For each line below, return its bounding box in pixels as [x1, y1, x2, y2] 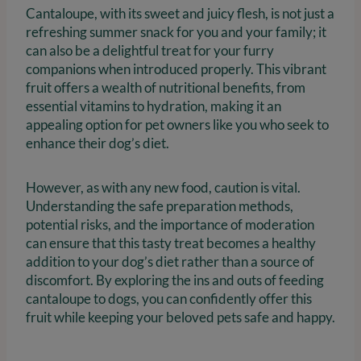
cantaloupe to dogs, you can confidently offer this [26, 290, 312, 308]
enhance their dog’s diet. [26, 135, 169, 152]
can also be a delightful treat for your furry [26, 42, 274, 60]
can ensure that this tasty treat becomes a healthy [26, 234, 316, 252]
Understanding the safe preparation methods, [26, 197, 293, 215]
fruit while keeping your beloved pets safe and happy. [26, 309, 335, 326]
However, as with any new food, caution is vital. [26, 179, 301, 197]
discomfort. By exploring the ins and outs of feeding [26, 272, 324, 289]
